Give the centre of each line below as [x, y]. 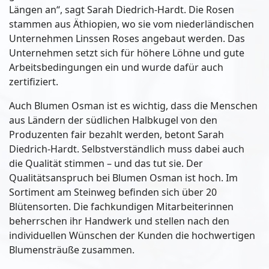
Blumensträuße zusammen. [73, 250]
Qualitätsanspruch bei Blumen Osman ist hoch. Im [123, 178]
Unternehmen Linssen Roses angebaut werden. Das [127, 39]
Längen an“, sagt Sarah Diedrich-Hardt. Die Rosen [122, 10]
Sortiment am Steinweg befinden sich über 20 [113, 192]
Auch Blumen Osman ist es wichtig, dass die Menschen [133, 106]
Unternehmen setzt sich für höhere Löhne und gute [127, 53]
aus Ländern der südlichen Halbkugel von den [113, 120]
